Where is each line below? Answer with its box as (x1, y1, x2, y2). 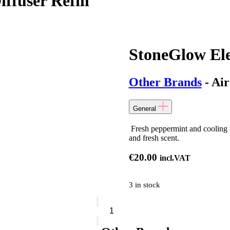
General (132, 104, 156, 112)
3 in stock (128, 180, 160, 189)
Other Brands (128, 75, 202, 89)
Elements (96, 205, 126, 215)
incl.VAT (159, 154, 190, 163)
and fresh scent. (128, 133, 179, 142)
